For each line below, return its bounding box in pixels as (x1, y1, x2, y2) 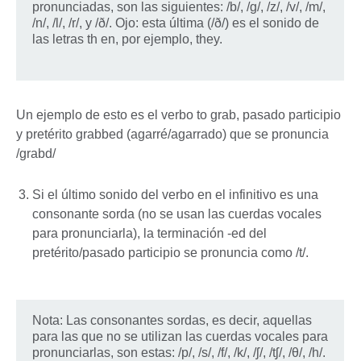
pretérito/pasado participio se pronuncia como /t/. (32, 245, 309, 259)
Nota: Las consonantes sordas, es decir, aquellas (32, 313, 312, 328)
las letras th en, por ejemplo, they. (32, 32, 222, 47)
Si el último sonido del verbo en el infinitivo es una (32, 187, 318, 201)
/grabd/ (16, 147, 56, 161)
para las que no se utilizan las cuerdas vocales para (32, 330, 328, 344)
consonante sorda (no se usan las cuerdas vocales (32, 206, 322, 221)
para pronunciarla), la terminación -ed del (32, 226, 267, 240)
